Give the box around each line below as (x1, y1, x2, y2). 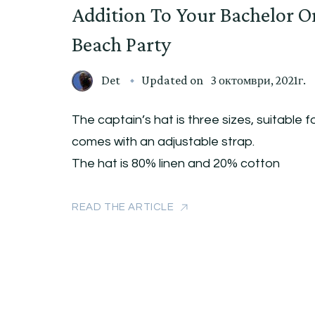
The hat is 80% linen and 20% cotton (72, 157, 280, 171)
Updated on (141, 73, 205, 88)
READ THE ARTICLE (72, 202, 174, 213)
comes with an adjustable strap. (72, 135, 255, 149)
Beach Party (72, 32, 171, 56)
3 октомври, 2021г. (210, 73, 306, 88)
